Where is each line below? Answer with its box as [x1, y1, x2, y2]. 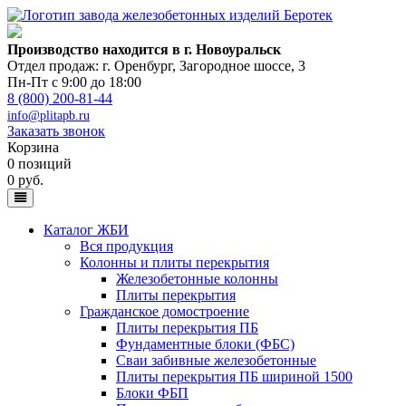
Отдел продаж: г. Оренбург [7, 58, 172, 73]
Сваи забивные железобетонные [116, 353, 316, 368]
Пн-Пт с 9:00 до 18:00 [7, 74, 141, 90]
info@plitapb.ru [7, 109, 90, 122]
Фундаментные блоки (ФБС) [116, 336, 295, 352]
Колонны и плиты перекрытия [80, 255, 269, 270]
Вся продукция [80, 238, 173, 254]
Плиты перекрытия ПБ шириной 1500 [116, 369, 353, 384]
